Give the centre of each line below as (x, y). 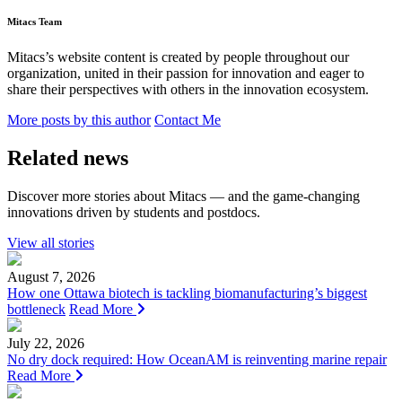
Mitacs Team (35, 22)
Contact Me (188, 120)
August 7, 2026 (51, 276)
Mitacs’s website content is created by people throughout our (178, 57)
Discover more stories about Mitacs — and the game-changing (184, 196)
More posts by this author (79, 120)
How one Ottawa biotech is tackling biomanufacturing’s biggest (187, 293)
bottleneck (36, 309)
